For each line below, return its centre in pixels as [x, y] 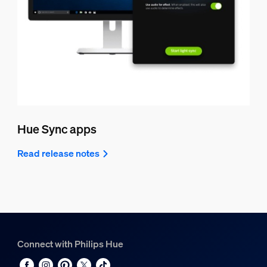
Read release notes [58, 153]
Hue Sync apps [57, 129]
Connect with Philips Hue [70, 244]
